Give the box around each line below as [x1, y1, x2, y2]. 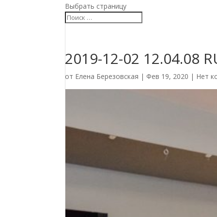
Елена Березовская [75, 72, 139, 81]
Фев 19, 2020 [146, 72, 189, 81]
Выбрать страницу [65, 1, 127, 11]
